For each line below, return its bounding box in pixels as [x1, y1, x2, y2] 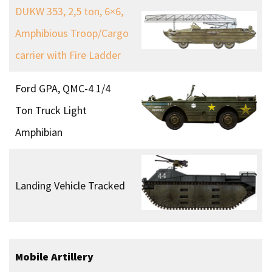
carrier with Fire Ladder [15, 48, 121, 63]
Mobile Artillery [15, 250, 93, 264]
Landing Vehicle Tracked [15, 178, 125, 193]
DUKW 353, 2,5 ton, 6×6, [15, 4, 123, 19]
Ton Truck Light [15, 103, 87, 118]
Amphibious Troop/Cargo [15, 26, 129, 41]
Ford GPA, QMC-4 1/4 [15, 81, 110, 96]
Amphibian [15, 125, 63, 140]
